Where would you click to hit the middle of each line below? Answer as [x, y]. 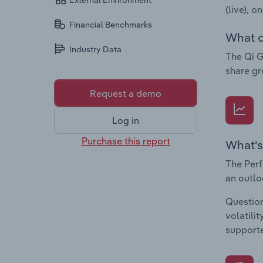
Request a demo [126, 93]
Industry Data [96, 50]
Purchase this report [126, 141]
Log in [126, 121]
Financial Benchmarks [111, 25]
